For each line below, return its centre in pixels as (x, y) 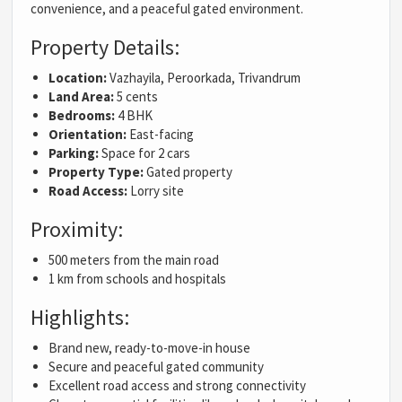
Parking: (74, 153)
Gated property (188, 171)
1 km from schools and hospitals (138, 278)
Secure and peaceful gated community (157, 366)
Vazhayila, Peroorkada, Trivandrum (204, 77)
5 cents (136, 96)
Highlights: (80, 317)
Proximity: (77, 229)
